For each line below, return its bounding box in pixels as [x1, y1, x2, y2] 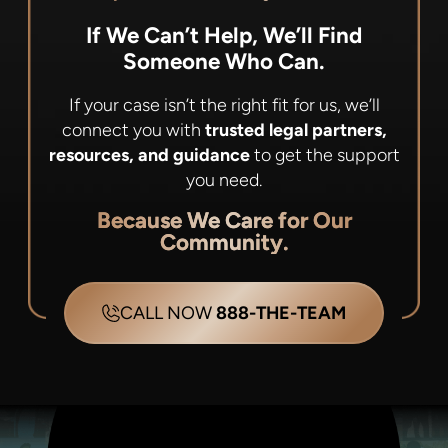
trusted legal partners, [204, 119, 387, 140]
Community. [159, 228, 289, 256]
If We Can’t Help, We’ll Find [86, 21, 362, 49]
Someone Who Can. [123, 47, 325, 75]
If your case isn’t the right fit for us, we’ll [68, 94, 380, 115]
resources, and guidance [48, 144, 250, 165]
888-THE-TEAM [215, 302, 346, 324]
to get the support [249, 144, 400, 165]
